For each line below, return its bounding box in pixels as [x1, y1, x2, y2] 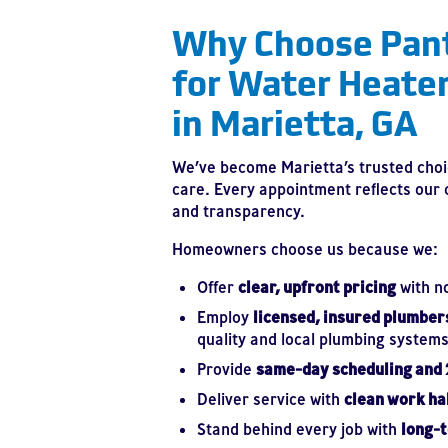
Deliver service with [197, 389, 344, 409]
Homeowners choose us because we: [172, 239, 438, 259]
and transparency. [172, 201, 305, 221]
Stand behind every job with [197, 419, 401, 439]
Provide [197, 359, 256, 379]
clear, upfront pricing [238, 277, 396, 297]
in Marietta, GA [172, 94, 418, 146]
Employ [197, 307, 253, 327]
